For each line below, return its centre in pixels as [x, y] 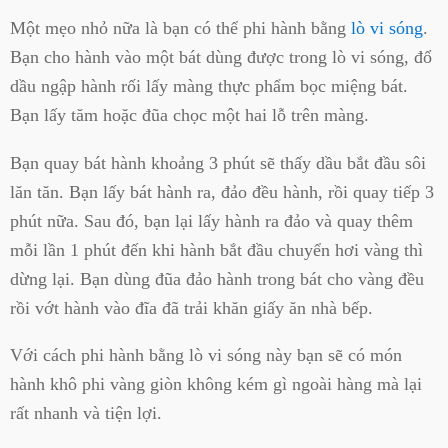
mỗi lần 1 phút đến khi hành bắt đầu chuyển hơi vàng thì [216, 249]
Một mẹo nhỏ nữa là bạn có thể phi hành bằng [180, 28]
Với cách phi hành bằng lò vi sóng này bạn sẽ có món [206, 355]
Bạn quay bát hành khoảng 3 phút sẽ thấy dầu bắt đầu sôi [218, 162]
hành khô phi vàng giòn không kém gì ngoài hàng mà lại [216, 384]
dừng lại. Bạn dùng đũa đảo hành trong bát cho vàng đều [217, 278]
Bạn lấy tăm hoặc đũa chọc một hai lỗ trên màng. [189, 115]
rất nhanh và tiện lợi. [86, 413]
